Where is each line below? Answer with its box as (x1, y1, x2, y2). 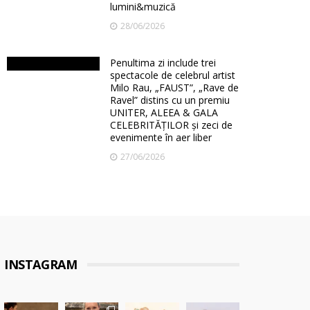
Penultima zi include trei (110, 56, 217, 69)
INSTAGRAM (4, 256, 77, 273)
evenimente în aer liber (110, 131, 212, 144)
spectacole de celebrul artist (110, 69, 236, 82)
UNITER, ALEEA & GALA (110, 106, 219, 119)
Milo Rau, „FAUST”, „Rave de (110, 81, 239, 94)
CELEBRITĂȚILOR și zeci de (110, 118, 233, 131)
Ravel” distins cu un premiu (110, 93, 230, 107)
